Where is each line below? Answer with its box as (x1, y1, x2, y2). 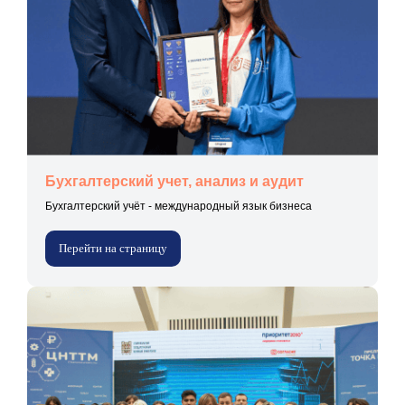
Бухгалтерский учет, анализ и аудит (45, 173, 304, 189)
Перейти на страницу (59, 240, 167, 255)
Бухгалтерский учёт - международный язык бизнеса (45, 199, 312, 212)
